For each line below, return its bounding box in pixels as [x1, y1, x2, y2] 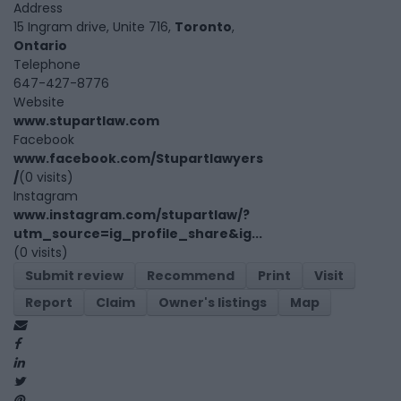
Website [13, 93, 64, 112]
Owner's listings [158, 294, 267, 312]
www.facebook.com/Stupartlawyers [13, 149, 263, 168]
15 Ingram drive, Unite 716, [13, 18, 175, 37]
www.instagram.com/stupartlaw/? [13, 206, 250, 225]
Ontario [13, 37, 67, 55]
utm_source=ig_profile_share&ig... [13, 225, 262, 243]
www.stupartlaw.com [13, 112, 159, 131]
